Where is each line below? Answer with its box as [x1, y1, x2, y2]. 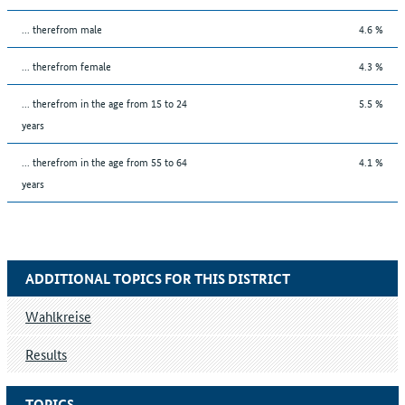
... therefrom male [22, 19, 102, 37]
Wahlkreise [25, 306, 91, 325]
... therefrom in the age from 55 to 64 [22, 152, 187, 170]
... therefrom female [22, 56, 111, 74]
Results [25, 344, 67, 363]
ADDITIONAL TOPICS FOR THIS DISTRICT [25, 268, 290, 288]
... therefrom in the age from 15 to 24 [22, 93, 187, 111]
